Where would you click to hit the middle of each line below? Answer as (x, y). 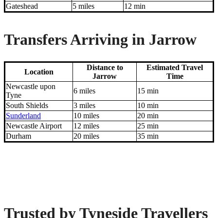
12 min (135, 6)
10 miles (86, 116)
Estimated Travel (175, 68)
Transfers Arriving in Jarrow (100, 39)
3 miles (84, 106)
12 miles (86, 126)
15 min (148, 91)
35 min (148, 136)
